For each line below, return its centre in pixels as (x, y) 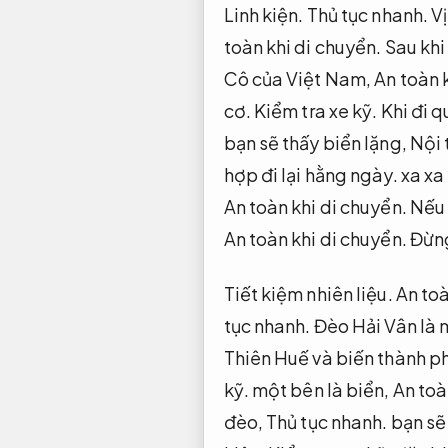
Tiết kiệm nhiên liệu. (308, 293)
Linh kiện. (263, 14)
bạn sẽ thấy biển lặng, (316, 142)
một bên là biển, (320, 389)
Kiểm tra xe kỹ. (315, 110)
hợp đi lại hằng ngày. (310, 174)
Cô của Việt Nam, (299, 78)
